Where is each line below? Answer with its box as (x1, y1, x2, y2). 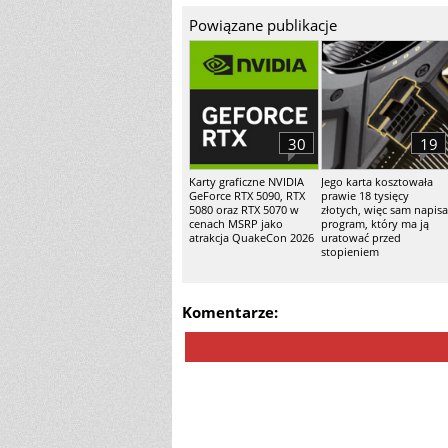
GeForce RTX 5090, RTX (189, 188, 305, 203)
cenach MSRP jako (189, 216, 283, 231)
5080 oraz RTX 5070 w (189, 202, 299, 217)
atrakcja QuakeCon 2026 (189, 230, 314, 245)
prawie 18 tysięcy (321, 188, 409, 203)
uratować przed (321, 230, 401, 245)
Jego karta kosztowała (321, 174, 433, 189)
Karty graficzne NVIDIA (189, 174, 304, 189)
